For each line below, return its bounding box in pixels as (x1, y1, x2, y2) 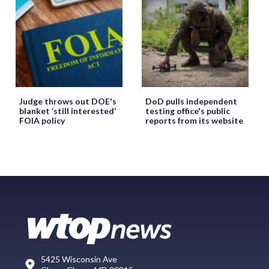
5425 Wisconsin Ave (41, 253, 117, 264)
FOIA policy (19, 115, 65, 125)
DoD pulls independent (145, 95, 237, 106)
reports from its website (145, 115, 243, 125)
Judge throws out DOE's (19, 95, 116, 106)
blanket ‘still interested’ (19, 105, 116, 116)
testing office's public (145, 105, 230, 116)
